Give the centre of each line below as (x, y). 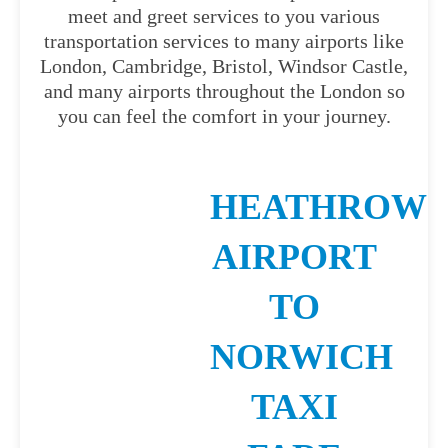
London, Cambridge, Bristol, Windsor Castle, (224, 66)
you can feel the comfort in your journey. (224, 116)
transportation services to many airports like (224, 41)
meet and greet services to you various (224, 16)
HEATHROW (318, 207)
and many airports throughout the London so (224, 91)
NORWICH (301, 357)
